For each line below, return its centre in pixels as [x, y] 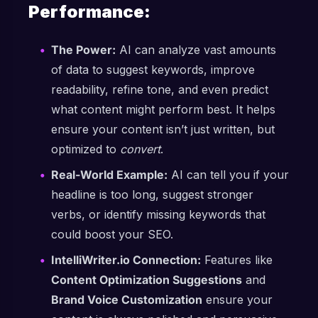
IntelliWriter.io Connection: [126, 260]
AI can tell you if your [228, 175]
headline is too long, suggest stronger [152, 194]
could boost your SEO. [112, 234]
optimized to [86, 149]
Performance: [89, 12]
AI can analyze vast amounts [196, 50]
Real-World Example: [109, 175]
